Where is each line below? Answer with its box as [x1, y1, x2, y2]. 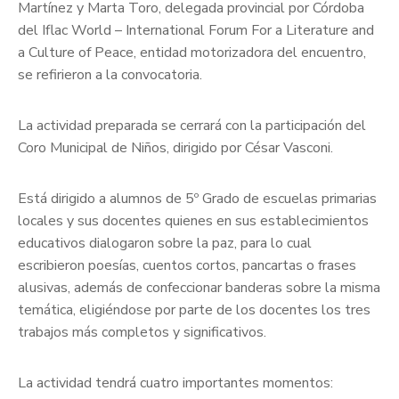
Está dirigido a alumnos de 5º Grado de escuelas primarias [18, 189, 377, 209]
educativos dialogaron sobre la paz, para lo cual [18, 233, 312, 254]
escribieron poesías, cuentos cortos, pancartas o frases [18, 256, 356, 276]
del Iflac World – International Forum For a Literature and [18, 20, 374, 41]
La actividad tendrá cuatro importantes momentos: [18, 373, 333, 394]
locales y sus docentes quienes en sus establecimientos [18, 211, 369, 232]
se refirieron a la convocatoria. [18, 65, 202, 85]
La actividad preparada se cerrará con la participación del [18, 116, 366, 136]
